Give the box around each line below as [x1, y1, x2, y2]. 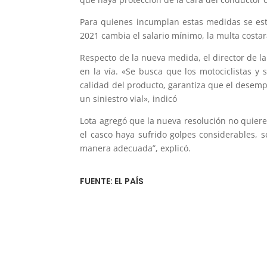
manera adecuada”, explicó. [80, 142, 191, 154]
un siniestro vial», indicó [80, 93, 178, 105]
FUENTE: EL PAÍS [80, 175, 144, 188]
